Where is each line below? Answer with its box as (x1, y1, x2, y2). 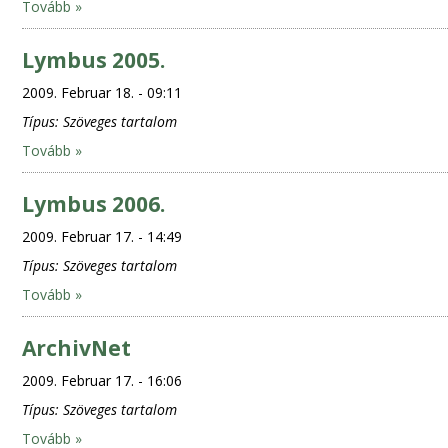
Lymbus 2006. (21, 190, 165, 218)
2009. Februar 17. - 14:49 (21, 227, 182, 246)
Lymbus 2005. (21, 46, 165, 74)
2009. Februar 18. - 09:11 (21, 83, 182, 102)
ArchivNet (21, 334, 131, 362)
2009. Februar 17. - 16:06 (21, 371, 182, 390)
